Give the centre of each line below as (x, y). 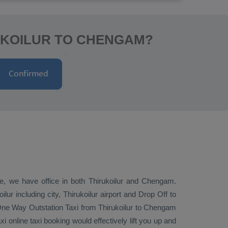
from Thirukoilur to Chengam (127, 207)
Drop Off (153, 194)
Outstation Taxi (54, 207)
